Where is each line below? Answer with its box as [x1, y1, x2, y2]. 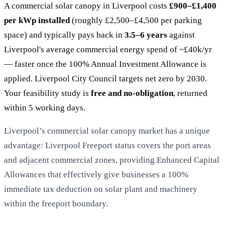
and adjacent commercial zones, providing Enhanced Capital [4, 155, 219, 165]
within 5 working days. [4, 102, 85, 113]
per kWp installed [4, 15, 70, 25]
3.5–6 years [125, 30, 167, 40]
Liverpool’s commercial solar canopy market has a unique [4, 126, 210, 136]
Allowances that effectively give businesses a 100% [4, 169, 188, 179]
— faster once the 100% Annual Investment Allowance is [4, 59, 206, 69]
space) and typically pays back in [4, 30, 125, 40]
